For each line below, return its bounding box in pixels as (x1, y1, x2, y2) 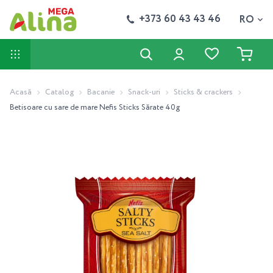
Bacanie (87, 87, 115, 98)
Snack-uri (128, 87, 160, 98)
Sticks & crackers (174, 87, 233, 98)
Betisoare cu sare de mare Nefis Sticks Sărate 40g (10, 102, 180, 113)
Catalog (45, 87, 74, 98)
